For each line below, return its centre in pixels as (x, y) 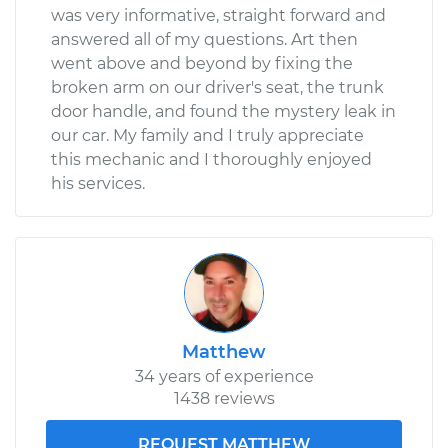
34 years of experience (224, 376)
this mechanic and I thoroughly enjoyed (211, 159)
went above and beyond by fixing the (202, 63)
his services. (98, 183)
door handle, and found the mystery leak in (223, 111)
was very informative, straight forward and (218, 15)
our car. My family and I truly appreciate (207, 135)
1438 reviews (224, 398)
